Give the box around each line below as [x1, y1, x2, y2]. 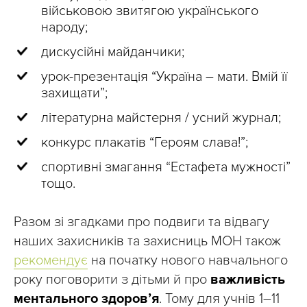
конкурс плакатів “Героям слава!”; [41, 134, 248, 151]
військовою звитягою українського [41, 3, 258, 19]
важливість [210, 271, 285, 288]
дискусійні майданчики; [41, 44, 184, 60]
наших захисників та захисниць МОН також [14, 233, 281, 249]
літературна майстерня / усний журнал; [41, 110, 281, 126]
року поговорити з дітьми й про [14, 271, 210, 288]
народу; [41, 19, 88, 36]
